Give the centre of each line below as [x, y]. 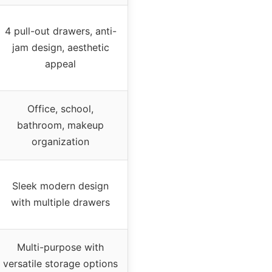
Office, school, [60, 108]
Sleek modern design [60, 185]
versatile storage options [60, 263]
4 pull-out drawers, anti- [60, 31]
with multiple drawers [60, 202]
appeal [60, 63]
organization [60, 141]
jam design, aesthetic [60, 47]
